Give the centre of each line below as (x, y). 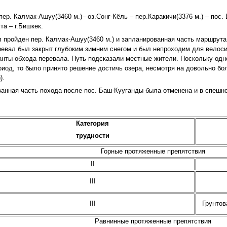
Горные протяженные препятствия (153, 152)
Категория (93, 124)
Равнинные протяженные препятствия (153, 222)
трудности (92, 136)
